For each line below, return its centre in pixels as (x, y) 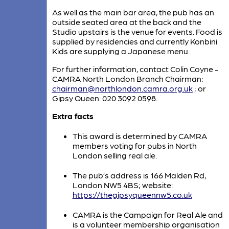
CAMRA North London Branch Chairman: (127, 78)
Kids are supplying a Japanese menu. (121, 51)
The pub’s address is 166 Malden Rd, (139, 175)
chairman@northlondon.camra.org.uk (122, 88)
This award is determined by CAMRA (140, 135)
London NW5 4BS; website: (122, 185)
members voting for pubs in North (134, 145)
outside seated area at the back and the (127, 21)
